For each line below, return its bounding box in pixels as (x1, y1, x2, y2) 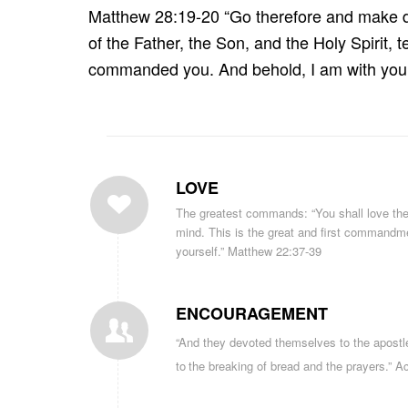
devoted (229, 333, 271, 352)
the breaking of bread (189, 357, 303, 375)
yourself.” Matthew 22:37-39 (176, 242, 321, 260)
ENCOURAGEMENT (176, 301, 328, 326)
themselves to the (271, 333, 373, 352)
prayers (346, 357, 385, 375)
